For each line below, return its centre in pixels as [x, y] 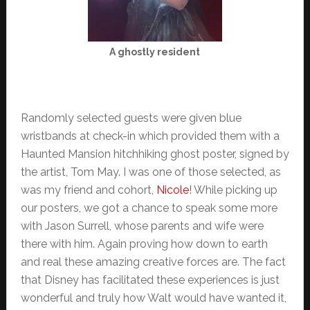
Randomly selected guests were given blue [131, 118]
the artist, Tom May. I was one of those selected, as [151, 172]
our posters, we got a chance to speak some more [149, 208]
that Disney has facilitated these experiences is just [150, 280]
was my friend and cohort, [88, 190]
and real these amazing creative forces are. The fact [153, 262]
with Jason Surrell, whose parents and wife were [142, 226]
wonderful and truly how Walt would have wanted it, [153, 298]
